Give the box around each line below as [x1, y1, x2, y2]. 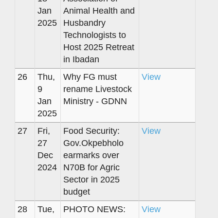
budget [63, 186, 90, 197]
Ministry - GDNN [63, 96, 127, 106]
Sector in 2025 [63, 174, 120, 184]
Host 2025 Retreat [63, 42, 134, 52]
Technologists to [63, 30, 126, 40]
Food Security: [63, 126, 120, 136]
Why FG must [63, 72, 117, 82]
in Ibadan [63, 54, 99, 64]
